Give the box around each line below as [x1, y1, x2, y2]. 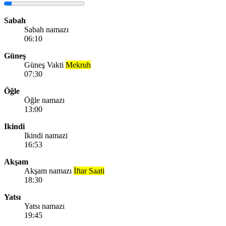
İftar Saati [74, 166, 104, 175]
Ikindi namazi [24, 131, 68, 140]
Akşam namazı [24, 166, 74, 175]
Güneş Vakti [24, 60, 66, 69]
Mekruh [66, 60, 91, 69]
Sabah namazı [24, 25, 69, 34]
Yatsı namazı [24, 201, 65, 210]
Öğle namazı [24, 95, 65, 104]
